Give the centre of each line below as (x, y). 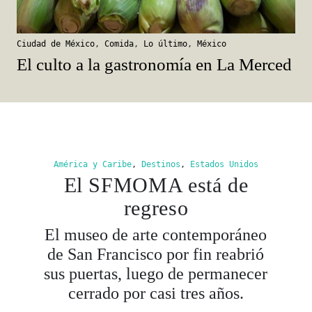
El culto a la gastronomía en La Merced (154, 64)
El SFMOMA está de (156, 185)
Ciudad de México (56, 44)
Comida (119, 44)
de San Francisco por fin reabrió (156, 254)
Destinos (161, 164)
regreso (156, 208)
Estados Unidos (224, 164)
